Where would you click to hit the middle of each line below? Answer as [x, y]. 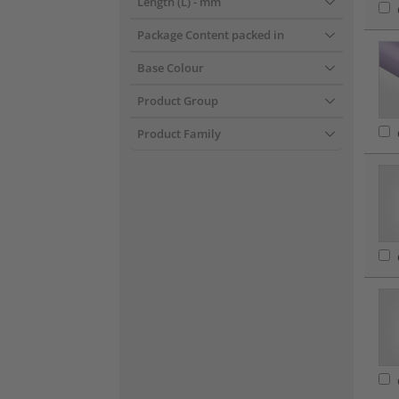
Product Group [178, 101]
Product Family [179, 134]
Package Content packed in [211, 35]
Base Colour [171, 68]
